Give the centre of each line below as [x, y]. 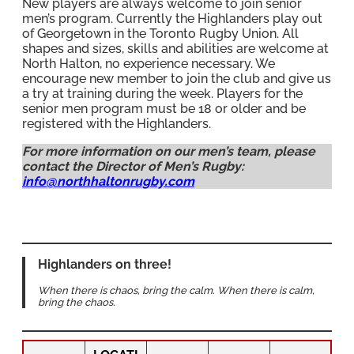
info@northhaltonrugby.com [108, 181]
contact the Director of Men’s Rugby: [133, 166]
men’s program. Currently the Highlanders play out [172, 18]
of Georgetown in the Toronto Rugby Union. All [160, 33]
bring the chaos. [77, 302]
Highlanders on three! [105, 264]
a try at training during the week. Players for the [162, 93]
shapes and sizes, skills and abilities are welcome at [175, 48]
